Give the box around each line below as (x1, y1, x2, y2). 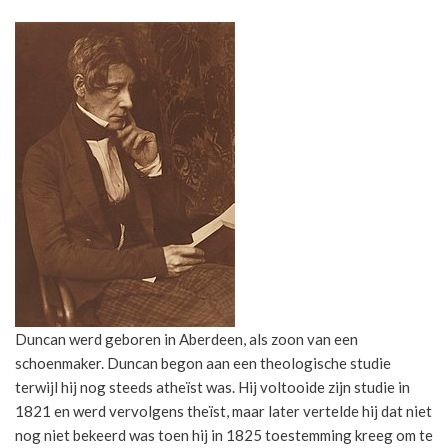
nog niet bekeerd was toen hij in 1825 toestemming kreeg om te (15, 426, 433, 444)
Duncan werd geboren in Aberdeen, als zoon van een (15, 330, 358, 348)
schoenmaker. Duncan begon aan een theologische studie (15, 354, 391, 372)
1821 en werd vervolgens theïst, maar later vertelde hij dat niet (15, 402, 432, 420)
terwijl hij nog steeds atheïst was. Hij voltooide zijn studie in (15, 378, 410, 396)
